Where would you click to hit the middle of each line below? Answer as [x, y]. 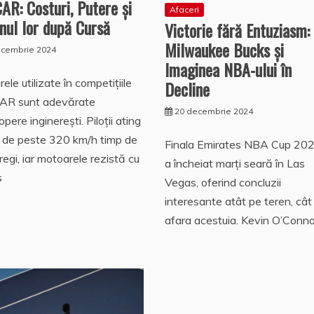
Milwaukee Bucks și [224, 50]
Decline [187, 89]
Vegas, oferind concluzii [223, 183]
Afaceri [184, 10]
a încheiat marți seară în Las [234, 164]
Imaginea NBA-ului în [228, 70]
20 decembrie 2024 [213, 111]
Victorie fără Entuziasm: [237, 30]
